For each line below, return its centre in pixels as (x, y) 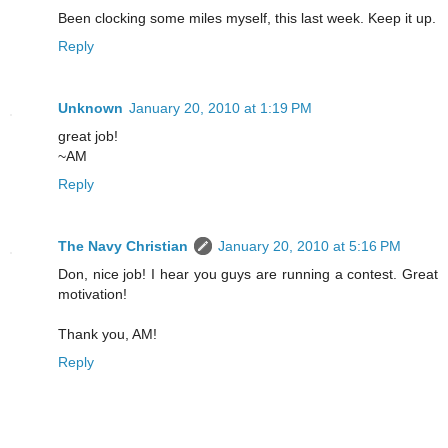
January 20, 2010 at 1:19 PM (220, 108)
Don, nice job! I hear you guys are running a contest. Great (248, 274)
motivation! (92, 294)
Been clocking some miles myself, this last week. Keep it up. (247, 18)
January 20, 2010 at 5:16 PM (309, 246)
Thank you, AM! (107, 334)
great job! (88, 136)
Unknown (90, 108)
